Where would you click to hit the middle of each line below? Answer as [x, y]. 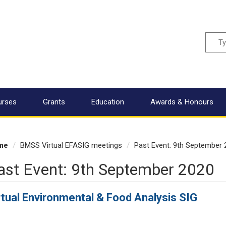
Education [108, 102]
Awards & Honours [182, 102]
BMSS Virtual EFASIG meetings [71, 145]
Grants [54, 102]
